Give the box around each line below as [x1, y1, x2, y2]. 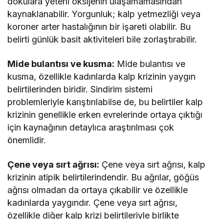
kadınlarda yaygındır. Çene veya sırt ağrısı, [7, 197, 178, 208]
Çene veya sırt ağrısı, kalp [99, 159, 206, 170]
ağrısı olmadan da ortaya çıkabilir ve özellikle [7, 185, 188, 196]
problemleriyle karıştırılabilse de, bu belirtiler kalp [7, 97, 203, 108]
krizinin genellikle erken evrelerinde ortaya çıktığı [7, 109, 203, 120]
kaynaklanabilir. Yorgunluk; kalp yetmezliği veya [7, 9, 201, 20]
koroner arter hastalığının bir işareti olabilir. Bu [7, 22, 191, 32]
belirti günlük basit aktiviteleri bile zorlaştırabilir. [7, 34, 197, 45]
